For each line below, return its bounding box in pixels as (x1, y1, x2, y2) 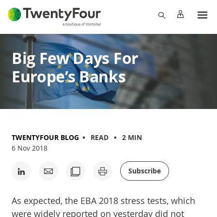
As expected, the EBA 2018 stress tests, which (12, 195, 195, 206)
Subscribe (128, 166, 161, 175)
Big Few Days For (12, 47, 139, 69)
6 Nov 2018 (12, 143, 47, 153)
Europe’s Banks (12, 66, 126, 87)
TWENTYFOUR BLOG (12, 133, 79, 142)
